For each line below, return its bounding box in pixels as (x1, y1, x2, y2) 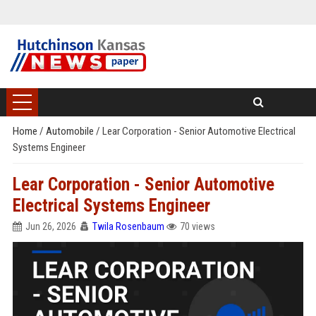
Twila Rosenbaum (92, 221, 164, 232)
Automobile (45, 125, 96, 138)
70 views (179, 221, 215, 232)
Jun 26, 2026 (25, 221, 76, 232)
